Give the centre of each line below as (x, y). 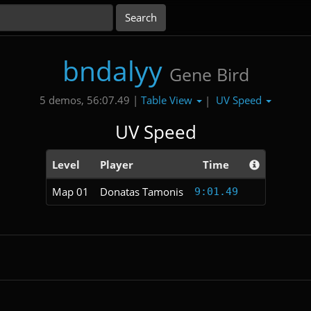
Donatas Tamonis (141, 191)
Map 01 (70, 191)
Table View (168, 100)
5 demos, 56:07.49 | (89, 100)
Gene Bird (209, 74)
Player (116, 164)
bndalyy (112, 70)
